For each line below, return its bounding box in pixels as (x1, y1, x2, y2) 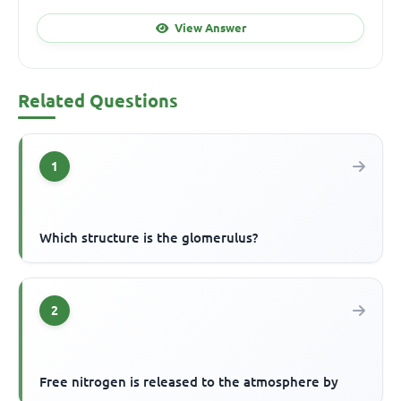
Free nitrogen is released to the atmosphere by (39, 374, 339, 390)
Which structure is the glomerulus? (39, 230, 259, 246)
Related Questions (18, 90, 178, 112)
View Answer (174, 21, 246, 34)
